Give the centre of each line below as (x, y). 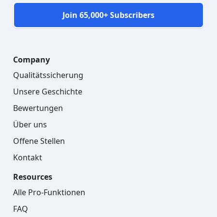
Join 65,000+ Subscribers (108, 15)
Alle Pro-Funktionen (49, 192)
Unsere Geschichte (48, 91)
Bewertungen (38, 108)
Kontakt (28, 157)
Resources (33, 177)
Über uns (30, 124)
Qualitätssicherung (48, 75)
